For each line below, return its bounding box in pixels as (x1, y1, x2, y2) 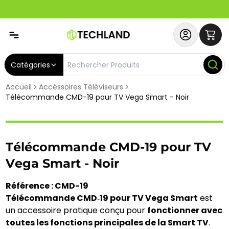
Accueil (6, 82, 32, 92)
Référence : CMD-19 (6, 180, 89, 192)
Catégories (11, 59, 50, 70)
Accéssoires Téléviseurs (39, 82, 124, 92)
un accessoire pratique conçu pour (6, 204, 148, 216)
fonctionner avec (147, 204, 223, 216)
